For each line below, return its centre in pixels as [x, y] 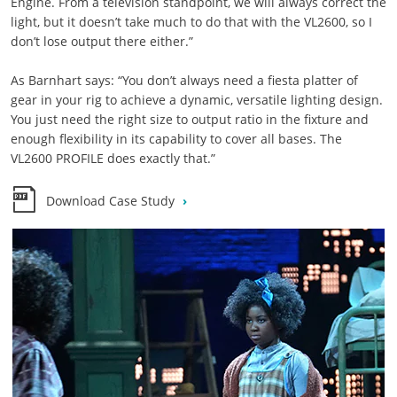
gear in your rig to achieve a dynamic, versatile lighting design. [196, 100]
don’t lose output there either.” [101, 41]
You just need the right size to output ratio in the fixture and [189, 119]
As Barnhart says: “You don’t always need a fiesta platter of [184, 80]
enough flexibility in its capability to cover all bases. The [176, 139]
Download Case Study [112, 201]
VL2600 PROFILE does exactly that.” [113, 158]
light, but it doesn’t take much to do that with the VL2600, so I [191, 22]
